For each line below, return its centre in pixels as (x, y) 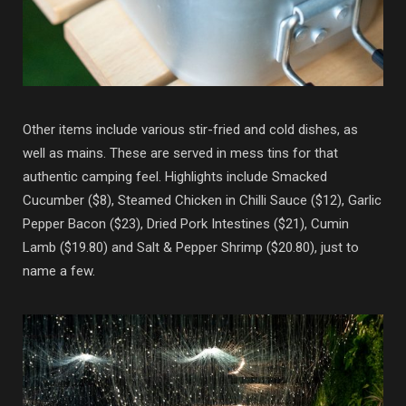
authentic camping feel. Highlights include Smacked (175, 176)
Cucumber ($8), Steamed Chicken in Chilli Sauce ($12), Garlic (202, 200)
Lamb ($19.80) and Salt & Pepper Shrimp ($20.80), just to (191, 247)
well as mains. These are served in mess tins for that (180, 153)
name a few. (59, 271)
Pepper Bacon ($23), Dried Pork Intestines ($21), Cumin (186, 223)
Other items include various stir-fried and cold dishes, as (190, 129)
